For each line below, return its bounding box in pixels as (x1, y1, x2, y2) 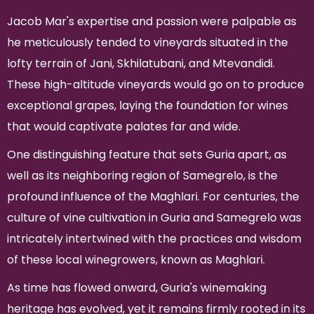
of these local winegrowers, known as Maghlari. (7, 252, 265, 268)
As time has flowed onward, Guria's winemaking (7, 280, 266, 296)
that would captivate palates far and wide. (7, 118, 240, 135)
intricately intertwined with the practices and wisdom (7, 231, 301, 247)
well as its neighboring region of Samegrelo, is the (7, 168, 278, 184)
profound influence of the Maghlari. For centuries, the (7, 189, 299, 205)
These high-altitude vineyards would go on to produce (7, 76, 304, 93)
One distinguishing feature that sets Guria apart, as (7, 146, 287, 163)
